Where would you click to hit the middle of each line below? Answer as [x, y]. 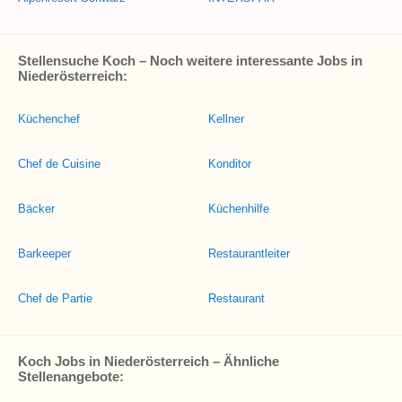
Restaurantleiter [249, 253]
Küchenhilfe [239, 209]
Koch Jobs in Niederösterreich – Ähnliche [149, 361]
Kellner [226, 119]
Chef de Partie [55, 298]
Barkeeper [44, 253]
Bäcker [36, 209]
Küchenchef [49, 119]
